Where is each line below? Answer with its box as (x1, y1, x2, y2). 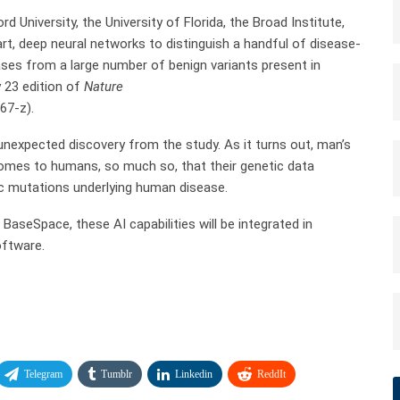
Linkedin (175, 367, 212, 380)
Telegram (24, 367, 62, 380)
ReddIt (257, 367, 286, 380)
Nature (84, 78, 123, 95)
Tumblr (101, 367, 132, 380)
